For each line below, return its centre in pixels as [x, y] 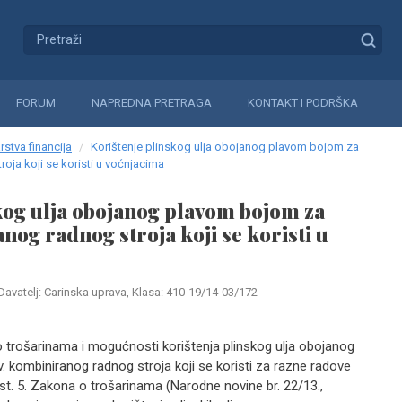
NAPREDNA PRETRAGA [152, 103]
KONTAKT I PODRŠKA [303, 103]
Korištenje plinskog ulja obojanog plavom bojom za [225, 147]
